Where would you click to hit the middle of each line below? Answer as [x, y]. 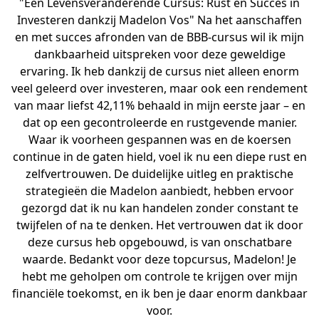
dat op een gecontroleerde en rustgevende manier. [159, 122]
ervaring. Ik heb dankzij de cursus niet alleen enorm [159, 71]
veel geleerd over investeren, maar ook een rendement [159, 88]
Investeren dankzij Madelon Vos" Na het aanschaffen [159, 20]
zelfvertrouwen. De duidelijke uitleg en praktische [159, 173]
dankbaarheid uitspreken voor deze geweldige [159, 54]
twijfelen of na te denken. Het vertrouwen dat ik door [159, 225]
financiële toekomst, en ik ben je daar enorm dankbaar [159, 293]
